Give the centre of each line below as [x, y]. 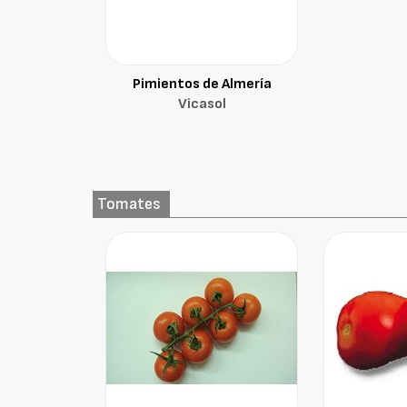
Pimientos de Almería [202, 84]
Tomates [129, 204]
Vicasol [202, 104]
